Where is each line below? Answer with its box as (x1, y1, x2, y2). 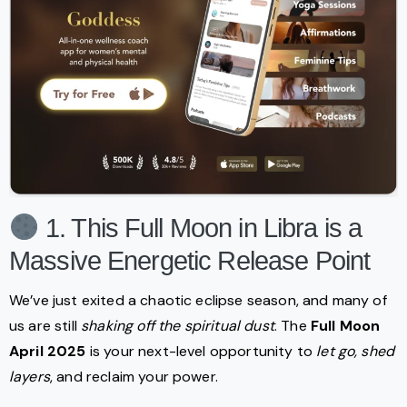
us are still (9, 316, 82, 336)
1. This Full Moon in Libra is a (38, 213, 362, 243)
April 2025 (9, 342, 86, 362)
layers (9, 367, 50, 387)
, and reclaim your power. (49, 367, 218, 387)
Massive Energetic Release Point (9, 246, 371, 276)
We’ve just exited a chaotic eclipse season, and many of (9, 291, 387, 311)
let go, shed (316, 342, 395, 362)
